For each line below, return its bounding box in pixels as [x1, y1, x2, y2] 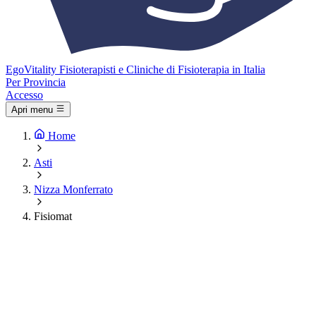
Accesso [6, 89, 43, 101]
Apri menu [11, 104, 53, 116]
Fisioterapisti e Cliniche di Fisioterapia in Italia [59, 63, 265, 75]
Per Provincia [6, 76, 66, 88]
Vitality [24, 63, 56, 75]
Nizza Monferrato [34, 183, 113, 196]
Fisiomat [34, 210, 72, 223]
